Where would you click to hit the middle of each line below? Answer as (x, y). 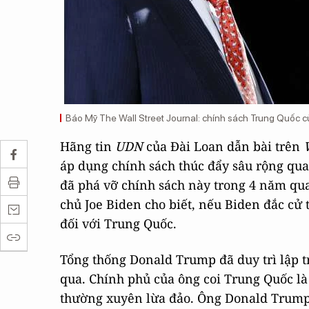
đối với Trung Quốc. (118, 223)
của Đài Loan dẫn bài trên (223, 146)
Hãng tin (88, 146)
